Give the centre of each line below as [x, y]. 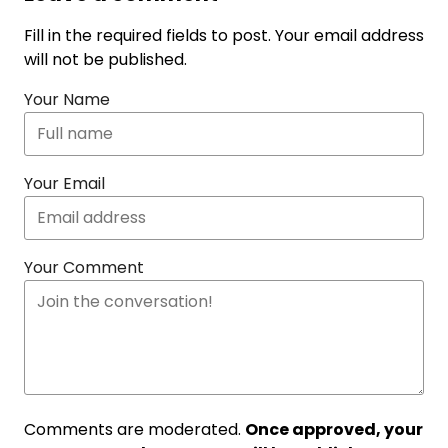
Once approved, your [334, 429]
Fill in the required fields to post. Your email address [224, 35]
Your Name [67, 99]
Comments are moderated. [134, 429]
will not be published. [105, 59]
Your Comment [84, 267]
